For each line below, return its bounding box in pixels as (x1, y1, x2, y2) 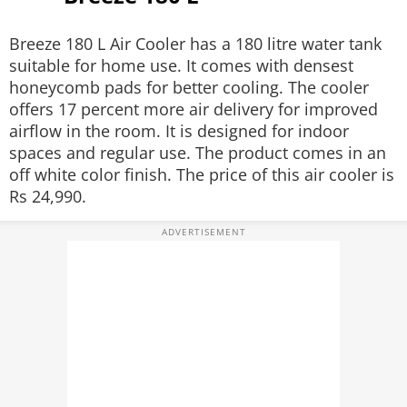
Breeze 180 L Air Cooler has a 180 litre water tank (9, 33, 382, 55)
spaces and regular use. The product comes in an (9, 142, 386, 164)
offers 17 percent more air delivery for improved (9, 98, 378, 120)
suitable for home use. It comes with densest (9, 55, 353, 76)
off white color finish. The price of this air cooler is (9, 164, 394, 185)
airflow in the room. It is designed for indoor (9, 120, 349, 142)
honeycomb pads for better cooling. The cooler (9, 76, 369, 98)
